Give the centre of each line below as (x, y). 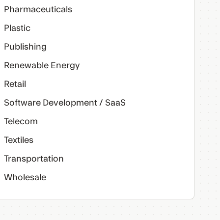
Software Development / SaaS (65, 103)
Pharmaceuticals (38, 10)
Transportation (34, 159)
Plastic (17, 28)
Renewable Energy (41, 66)
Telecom (21, 122)
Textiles (18, 140)
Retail (15, 84)
